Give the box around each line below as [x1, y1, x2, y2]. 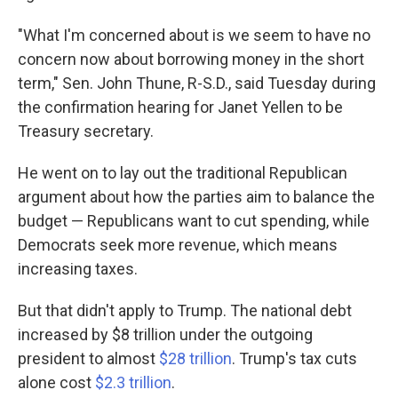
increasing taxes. [18, 259, 138, 278]
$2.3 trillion [95, 372, 171, 392]
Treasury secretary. [18, 121, 154, 140]
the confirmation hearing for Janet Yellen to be [18, 97, 343, 116]
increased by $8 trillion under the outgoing [18, 324, 313, 344]
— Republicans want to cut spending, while [71, 211, 370, 230]
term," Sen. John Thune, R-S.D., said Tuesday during [18, 73, 376, 92]
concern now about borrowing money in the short [18, 49, 364, 68]
